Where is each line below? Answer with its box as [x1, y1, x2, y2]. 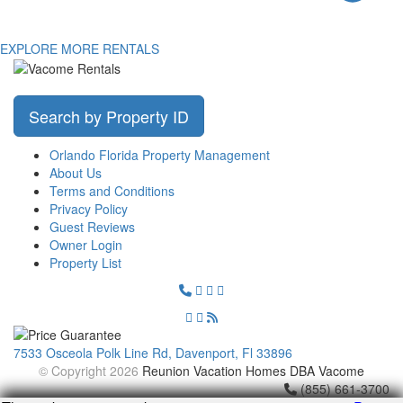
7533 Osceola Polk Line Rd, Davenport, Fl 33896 [13, 344, 292, 363]
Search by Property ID [29, 104, 189, 129]
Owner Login [49, 236, 122, 255]
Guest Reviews [49, 218, 135, 237]
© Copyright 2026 [39, 362, 142, 381]
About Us [49, 164, 102, 183]
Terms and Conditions [49, 182, 175, 201]
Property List [49, 254, 121, 273]
